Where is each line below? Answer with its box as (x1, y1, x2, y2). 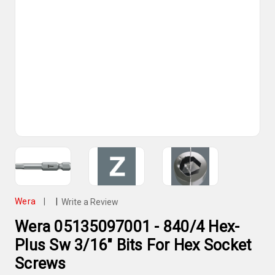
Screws (15, 254, 66, 273)
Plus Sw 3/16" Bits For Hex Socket (15, 236, 252, 254)
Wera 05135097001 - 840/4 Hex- (15, 217, 240, 236)
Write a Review (61, 196, 118, 207)
